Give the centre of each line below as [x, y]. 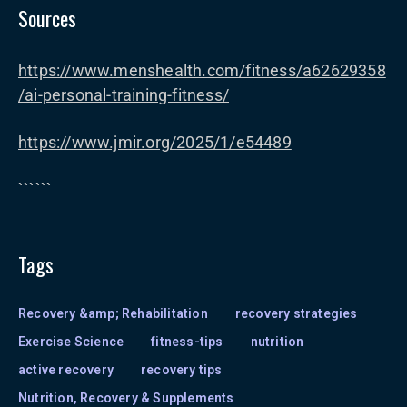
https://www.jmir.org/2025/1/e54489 [155, 142]
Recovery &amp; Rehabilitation [113, 313]
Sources [47, 18]
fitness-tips [187, 342]
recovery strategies [296, 313]
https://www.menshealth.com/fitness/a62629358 [202, 70]
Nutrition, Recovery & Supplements [126, 398]
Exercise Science [71, 342]
